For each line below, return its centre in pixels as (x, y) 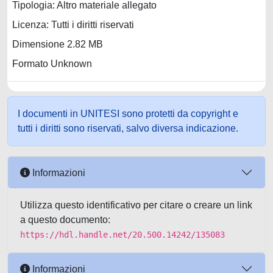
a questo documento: (65, 220)
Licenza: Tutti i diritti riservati (73, 25)
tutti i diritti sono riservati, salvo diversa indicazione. (128, 128)
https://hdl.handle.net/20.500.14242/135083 (122, 235)
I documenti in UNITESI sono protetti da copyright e (128, 114)
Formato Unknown (52, 64)
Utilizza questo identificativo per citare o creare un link (136, 205)
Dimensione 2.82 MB (58, 44)
